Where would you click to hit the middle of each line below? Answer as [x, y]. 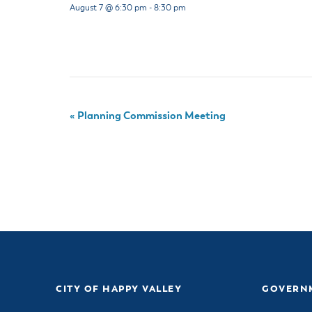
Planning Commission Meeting [150, 116]
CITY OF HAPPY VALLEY [119, 289]
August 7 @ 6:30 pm [108, 9]
